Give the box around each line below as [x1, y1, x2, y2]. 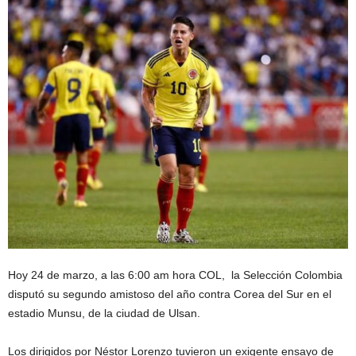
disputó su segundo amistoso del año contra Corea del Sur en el [8, 287, 331, 300]
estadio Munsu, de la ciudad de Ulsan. [8, 306, 200, 319]
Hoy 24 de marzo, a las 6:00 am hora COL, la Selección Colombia [8, 268, 342, 281]
